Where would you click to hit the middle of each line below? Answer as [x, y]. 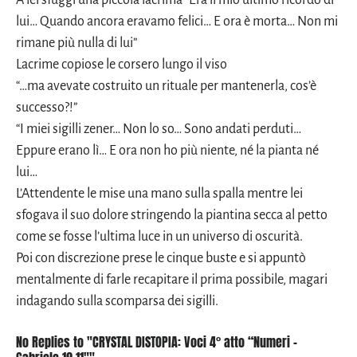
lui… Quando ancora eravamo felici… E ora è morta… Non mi [177, 21]
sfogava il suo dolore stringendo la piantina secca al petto [172, 215]
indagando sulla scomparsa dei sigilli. [117, 301]
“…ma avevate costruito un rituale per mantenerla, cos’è [166, 86]
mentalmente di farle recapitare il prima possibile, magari [172, 279]
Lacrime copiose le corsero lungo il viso [122, 64]
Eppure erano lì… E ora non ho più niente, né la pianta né [167, 150]
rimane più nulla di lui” [76, 43]
